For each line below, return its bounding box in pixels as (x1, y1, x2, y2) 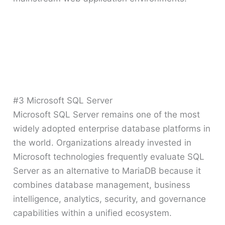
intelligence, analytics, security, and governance (13, 194, 206, 204)
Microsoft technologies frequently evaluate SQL (13, 152, 205, 162)
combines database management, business (13, 180, 191, 190)
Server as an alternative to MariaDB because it (13, 166, 201, 176)
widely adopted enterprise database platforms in (13, 124, 211, 134)
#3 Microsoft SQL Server (13, 95, 113, 105)
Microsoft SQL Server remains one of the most (13, 109, 200, 120)
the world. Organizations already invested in (13, 138, 192, 148)
